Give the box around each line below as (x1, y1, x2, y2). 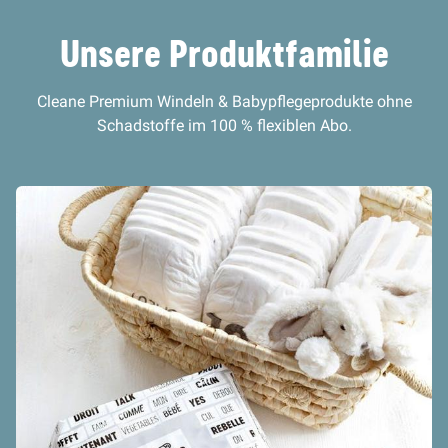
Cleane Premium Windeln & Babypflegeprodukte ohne (36, 92, 412, 111)
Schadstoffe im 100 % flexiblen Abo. (96, 116, 352, 135)
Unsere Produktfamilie (59, 28, 389, 79)
